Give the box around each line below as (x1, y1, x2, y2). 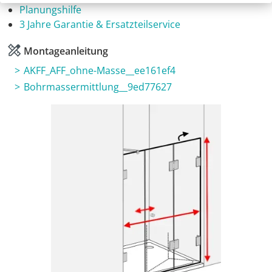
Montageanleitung (21, 44, 108, 58)
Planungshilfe (19, 3, 82, 17)
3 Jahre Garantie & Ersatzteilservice (19, 18, 181, 32)
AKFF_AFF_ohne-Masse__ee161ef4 (24, 64, 175, 78)
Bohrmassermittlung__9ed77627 (24, 80, 172, 94)
